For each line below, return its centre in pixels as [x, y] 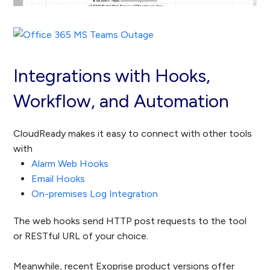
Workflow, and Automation [121, 101]
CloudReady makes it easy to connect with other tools [133, 134]
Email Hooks [58, 179]
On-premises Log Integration [95, 194]
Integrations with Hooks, [112, 76]
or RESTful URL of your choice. [81, 236]
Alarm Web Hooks [70, 164]
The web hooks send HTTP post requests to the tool [130, 221]
